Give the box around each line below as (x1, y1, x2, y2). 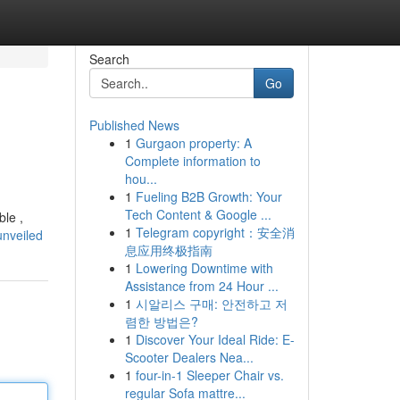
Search (88, 50, 129, 68)
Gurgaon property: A (135, 134, 252, 152)
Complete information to (124, 152, 261, 170)
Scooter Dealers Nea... (124, 348, 254, 366)
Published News (88, 116, 179, 134)
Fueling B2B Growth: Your (135, 187, 282, 205)
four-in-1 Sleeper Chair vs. (135, 366, 284, 384)
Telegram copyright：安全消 (135, 223, 295, 241)
